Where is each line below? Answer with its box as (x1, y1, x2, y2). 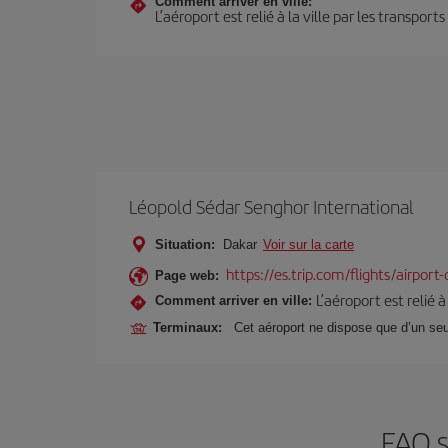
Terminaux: (153, 320, 230, 335)
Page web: (155, 268, 219, 283)
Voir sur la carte (263, 237, 354, 252)
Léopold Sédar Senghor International (129, 193, 414, 220)
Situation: (155, 237, 215, 252)
